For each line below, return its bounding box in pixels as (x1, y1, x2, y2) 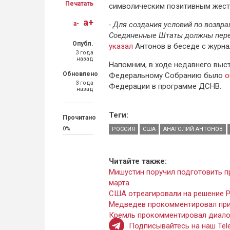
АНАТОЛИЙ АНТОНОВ (163, 126, 223, 132)
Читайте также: (109, 157, 169, 166)
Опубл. (72, 40, 93, 47)
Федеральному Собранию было (109, 71, 225, 80)
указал (109, 42, 133, 51)
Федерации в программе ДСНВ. (109, 82, 221, 91)
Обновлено (63, 70, 98, 78)
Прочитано (63, 114, 96, 121)
